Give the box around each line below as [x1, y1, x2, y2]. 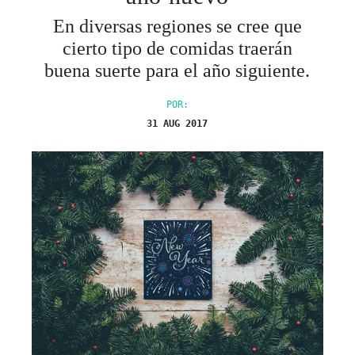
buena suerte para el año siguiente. [44, 59, 311, 81]
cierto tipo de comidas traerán [62, 37, 292, 59]
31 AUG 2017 [147, 117, 208, 129]
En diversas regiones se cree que [52, 15, 302, 36]
